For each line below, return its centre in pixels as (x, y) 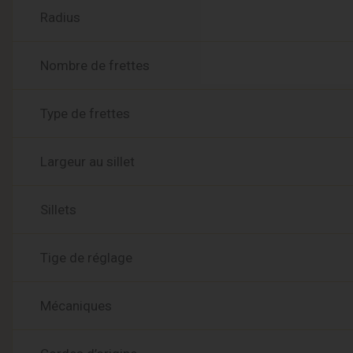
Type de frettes (85, 113)
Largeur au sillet (87, 161)
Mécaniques (76, 305)
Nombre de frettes (95, 65)
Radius (60, 17)
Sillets (58, 209)
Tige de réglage (86, 257)
